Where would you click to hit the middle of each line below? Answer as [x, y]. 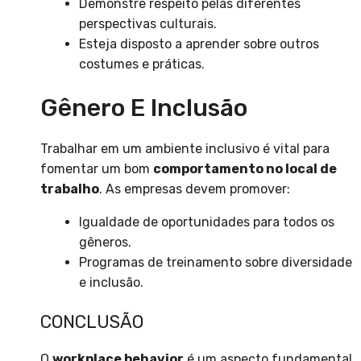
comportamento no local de [245, 168]
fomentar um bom [97, 168]
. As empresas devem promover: [195, 189]
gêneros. [105, 242]
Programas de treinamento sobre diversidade [216, 262]
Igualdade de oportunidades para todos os [207, 222]
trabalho [70, 189]
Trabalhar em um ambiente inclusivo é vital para [185, 148]
